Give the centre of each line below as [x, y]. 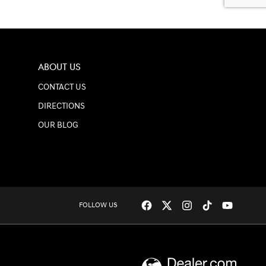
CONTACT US [62, 87]
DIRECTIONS [61, 106]
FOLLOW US [98, 205]
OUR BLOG [58, 125]
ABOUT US [59, 67]
